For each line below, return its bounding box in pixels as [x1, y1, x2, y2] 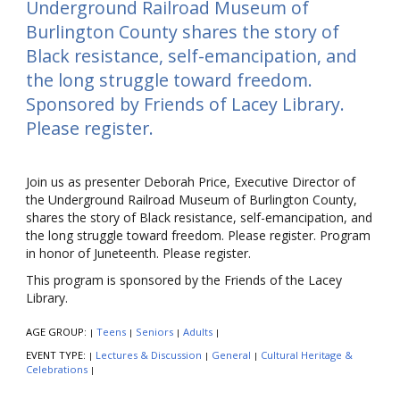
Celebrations [26, 362, 87, 377]
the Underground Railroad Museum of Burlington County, [26, 191, 357, 209]
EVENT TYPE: [26, 348, 88, 362]
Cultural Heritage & [261, 348, 353, 362]
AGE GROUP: [26, 325, 89, 339]
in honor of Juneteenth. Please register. [26, 245, 251, 262]
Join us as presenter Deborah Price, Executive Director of [26, 173, 355, 191]
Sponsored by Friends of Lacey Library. [26, 91, 345, 116]
